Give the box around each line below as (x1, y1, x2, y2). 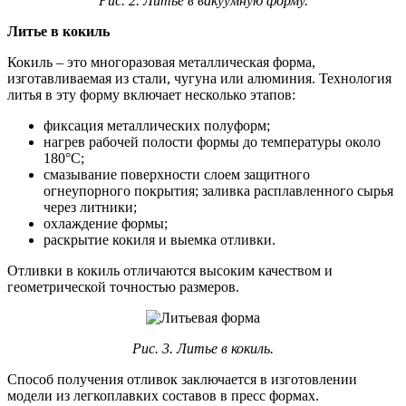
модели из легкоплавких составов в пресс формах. (7, 388, 319, 404)
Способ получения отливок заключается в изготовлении (7, 372, 357, 388)
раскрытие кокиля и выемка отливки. (43, 232, 275, 248)
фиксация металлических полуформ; (43, 118, 270, 134)
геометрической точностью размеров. (7, 279, 239, 295)
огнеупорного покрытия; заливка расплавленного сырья (43, 183, 393, 199)
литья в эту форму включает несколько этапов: (7, 87, 295, 103)
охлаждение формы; (43, 216, 168, 232)
